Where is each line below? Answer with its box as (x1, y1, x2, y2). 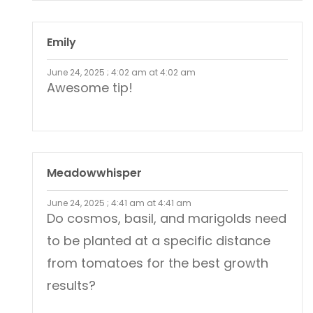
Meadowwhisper (47, 165, 142, 182)
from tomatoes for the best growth (47, 254, 268, 272)
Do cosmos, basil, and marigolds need (47, 210, 286, 228)
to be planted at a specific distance (47, 232, 270, 250)
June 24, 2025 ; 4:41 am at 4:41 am (47, 197, 191, 210)
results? (47, 277, 96, 295)
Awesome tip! (47, 79, 133, 97)
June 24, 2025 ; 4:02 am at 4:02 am (47, 66, 196, 79)
